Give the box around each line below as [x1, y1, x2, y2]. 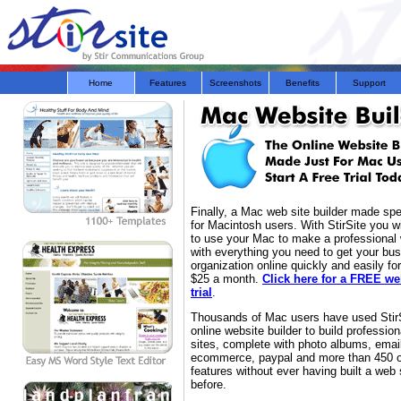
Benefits [285, 78, 320, 88]
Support [353, 78, 386, 88]
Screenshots [209, 78, 261, 88]
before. [191, 378, 226, 391]
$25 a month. [191, 272, 262, 286]
